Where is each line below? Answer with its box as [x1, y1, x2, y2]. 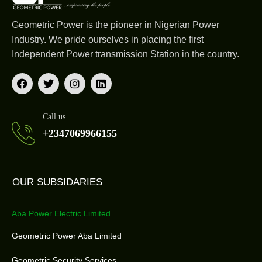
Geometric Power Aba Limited [12, 231, 122, 240]
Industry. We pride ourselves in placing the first [12, 35, 204, 44]
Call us [43, 112, 65, 121]
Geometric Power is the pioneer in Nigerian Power [12, 20, 219, 30]
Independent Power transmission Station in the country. [12, 49, 239, 59]
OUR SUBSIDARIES [12, 177, 102, 188]
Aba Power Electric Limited [12, 209, 111, 218]
